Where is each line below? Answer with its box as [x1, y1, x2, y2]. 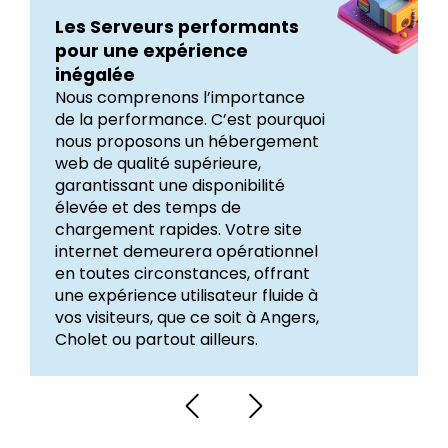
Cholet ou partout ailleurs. [55, 328, 258, 352]
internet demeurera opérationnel [55, 240, 318, 264]
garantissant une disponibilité [55, 174, 285, 198]
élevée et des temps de [55, 196, 241, 220]
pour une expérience [55, 39, 248, 64]
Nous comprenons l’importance [55, 86, 305, 110]
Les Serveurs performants [55, 15, 299, 40]
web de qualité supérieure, [55, 152, 261, 176]
